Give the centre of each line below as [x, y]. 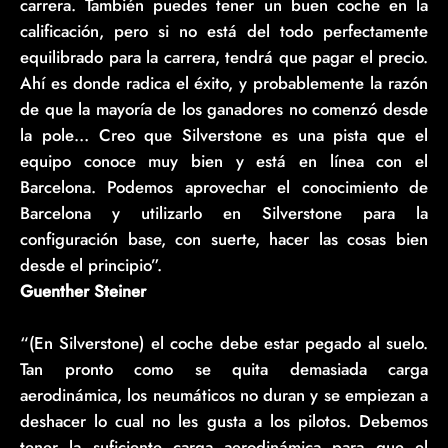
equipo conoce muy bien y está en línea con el [224, 160]
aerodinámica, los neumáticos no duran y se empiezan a [224, 394]
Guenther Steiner [83, 290]
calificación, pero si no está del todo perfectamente [224, 30]
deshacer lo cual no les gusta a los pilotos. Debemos [224, 420]
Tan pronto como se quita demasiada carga [224, 368]
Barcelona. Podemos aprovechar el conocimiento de [224, 186]
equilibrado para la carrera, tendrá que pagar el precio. [224, 56]
